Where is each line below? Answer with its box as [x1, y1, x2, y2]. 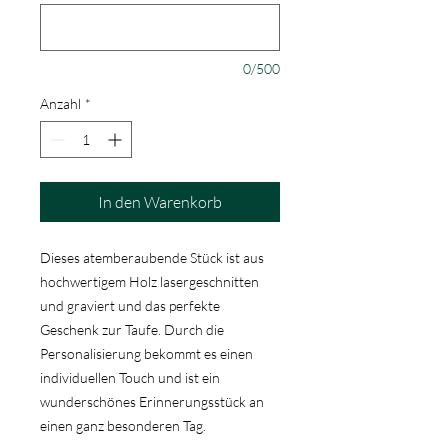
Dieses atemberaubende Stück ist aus [40, 249, 264, 267]
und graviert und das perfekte [40, 297, 220, 315]
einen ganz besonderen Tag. [40, 417, 206, 435]
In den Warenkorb [98, 192, 222, 213]
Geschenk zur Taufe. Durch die [40, 321, 224, 339]
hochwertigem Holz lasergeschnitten [40, 273, 259, 291]
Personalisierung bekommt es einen [40, 345, 253, 363]
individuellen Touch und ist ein [40, 369, 220, 387]
